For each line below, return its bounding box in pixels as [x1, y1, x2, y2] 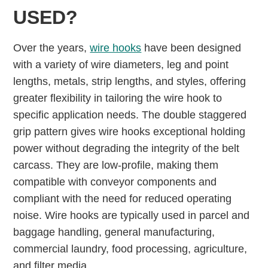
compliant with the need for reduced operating [13, 193, 232, 205]
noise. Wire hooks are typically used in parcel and [13, 209, 250, 221]
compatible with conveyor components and [13, 176, 217, 188]
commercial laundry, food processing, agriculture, [13, 243, 248, 255]
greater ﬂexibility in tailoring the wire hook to [13, 92, 223, 104]
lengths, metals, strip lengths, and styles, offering [13, 75, 246, 87]
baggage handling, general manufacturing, [13, 226, 215, 238]
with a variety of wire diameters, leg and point [13, 59, 229, 71]
